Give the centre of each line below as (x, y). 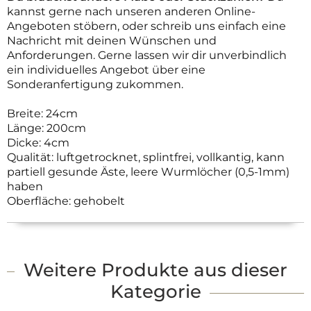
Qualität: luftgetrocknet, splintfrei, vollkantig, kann (146, 157)
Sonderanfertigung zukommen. (95, 84)
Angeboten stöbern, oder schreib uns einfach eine (146, 26)
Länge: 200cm (47, 128)
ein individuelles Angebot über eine (106, 70)
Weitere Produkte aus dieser (155, 270)
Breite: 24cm (42, 114)
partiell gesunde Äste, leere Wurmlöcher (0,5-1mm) (148, 172)
